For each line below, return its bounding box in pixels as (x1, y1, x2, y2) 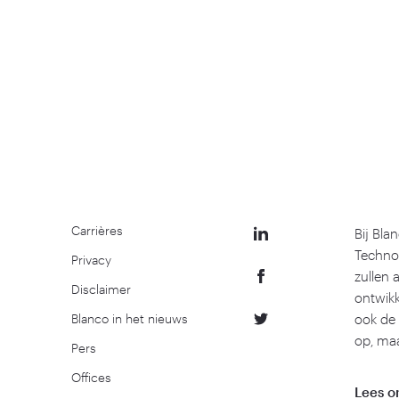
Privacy (71, 252, 111, 267)
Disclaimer (71, 281, 131, 297)
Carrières (71, 223, 123, 238)
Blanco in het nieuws (71, 311, 188, 326)
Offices (71, 370, 111, 385)
